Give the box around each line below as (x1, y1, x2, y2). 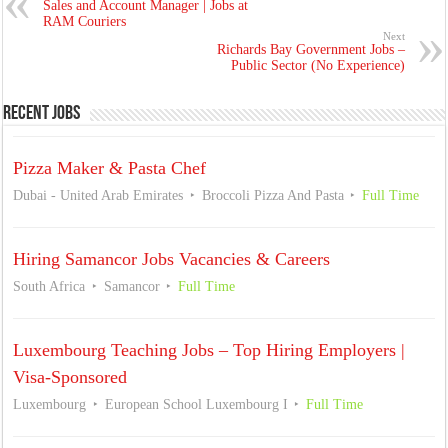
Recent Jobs (3, 103, 81, 124)
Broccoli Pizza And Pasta (201, 187, 344, 203)
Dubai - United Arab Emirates (13, 187, 184, 203)
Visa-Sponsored (13, 366, 128, 387)
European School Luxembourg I (104, 396, 288, 412)
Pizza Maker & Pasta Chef (13, 157, 207, 178)
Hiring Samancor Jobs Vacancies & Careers (13, 248, 331, 269)
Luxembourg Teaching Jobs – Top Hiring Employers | (13, 339, 406, 360)
